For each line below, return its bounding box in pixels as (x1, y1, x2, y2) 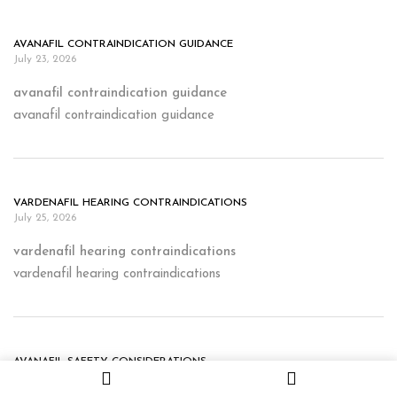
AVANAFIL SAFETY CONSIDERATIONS (13, 356, 206, 367)
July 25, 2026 (13, 213, 76, 223)
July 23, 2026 (13, 54, 76, 65)
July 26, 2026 (13, 371, 76, 382)
